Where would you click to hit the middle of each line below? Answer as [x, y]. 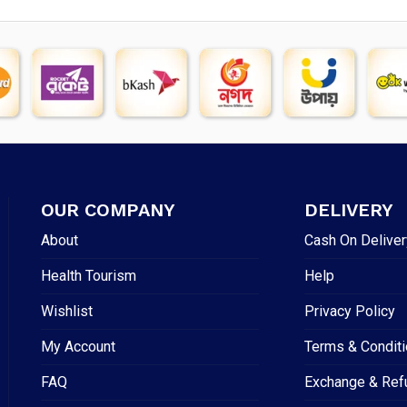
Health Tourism [88, 276]
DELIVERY [349, 210]
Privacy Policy [350, 312]
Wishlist [66, 312]
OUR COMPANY [108, 210]
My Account [78, 347]
